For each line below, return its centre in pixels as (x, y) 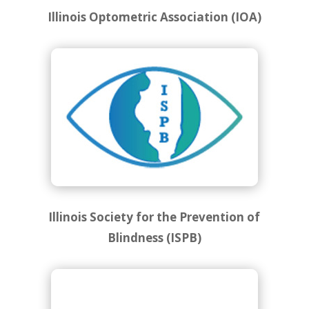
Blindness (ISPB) (154, 237)
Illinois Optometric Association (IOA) (154, 17)
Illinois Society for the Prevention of (154, 217)
